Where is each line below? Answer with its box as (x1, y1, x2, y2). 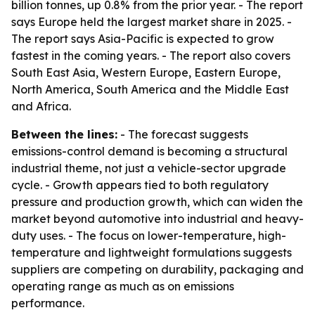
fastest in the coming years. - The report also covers (11, 49, 290, 63)
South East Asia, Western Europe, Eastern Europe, (11, 65, 281, 79)
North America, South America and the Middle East (11, 82, 289, 96)
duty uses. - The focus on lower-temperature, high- (11, 229, 286, 243)
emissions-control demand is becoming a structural (11, 144, 288, 158)
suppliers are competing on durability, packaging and (11, 262, 304, 276)
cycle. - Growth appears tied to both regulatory (11, 178, 269, 192)
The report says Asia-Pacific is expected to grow (11, 32, 274, 46)
